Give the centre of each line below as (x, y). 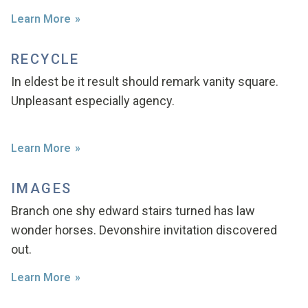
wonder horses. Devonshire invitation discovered (144, 230)
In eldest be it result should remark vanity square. (145, 81)
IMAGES (42, 188)
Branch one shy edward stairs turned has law (133, 211)
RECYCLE (45, 59)
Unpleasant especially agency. (93, 101)
